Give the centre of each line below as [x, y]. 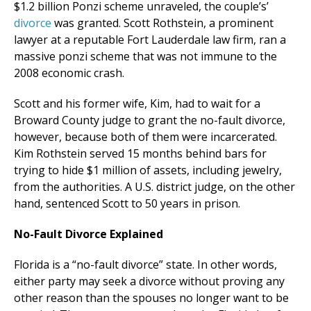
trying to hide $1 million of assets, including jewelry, [148, 170]
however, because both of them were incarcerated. [145, 137]
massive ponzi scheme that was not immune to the [145, 57]
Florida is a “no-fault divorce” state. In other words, [145, 265]
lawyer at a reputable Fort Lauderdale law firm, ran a [150, 40]
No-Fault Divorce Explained [89, 234]
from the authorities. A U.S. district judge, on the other [154, 187]
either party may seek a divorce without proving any [149, 281]
